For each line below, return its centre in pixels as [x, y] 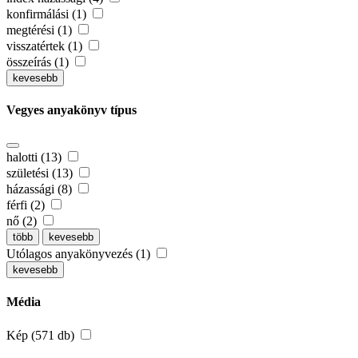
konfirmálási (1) [48, 14]
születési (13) [41, 173]
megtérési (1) [41, 30]
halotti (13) [36, 157]
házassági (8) [41, 189]
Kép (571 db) [42, 335]
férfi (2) [27, 205]
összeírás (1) [39, 62]
